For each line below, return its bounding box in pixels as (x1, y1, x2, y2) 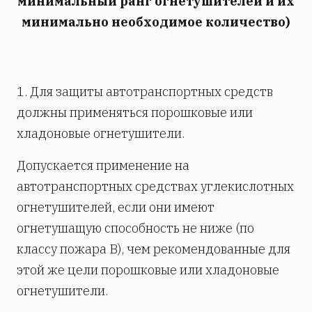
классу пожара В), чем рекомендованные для (17, 241, 290, 258)
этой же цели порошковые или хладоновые (17, 262, 279, 279)
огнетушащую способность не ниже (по (17, 220, 254, 237)
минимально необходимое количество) (22, 14, 290, 31)
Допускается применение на (17, 157, 189, 174)
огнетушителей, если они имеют (17, 199, 214, 216)
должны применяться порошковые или (17, 104, 253, 121)
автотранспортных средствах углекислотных (17, 178, 294, 195)
